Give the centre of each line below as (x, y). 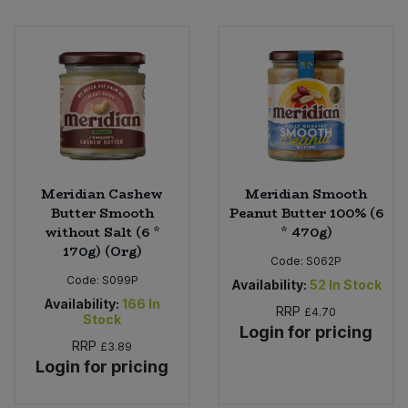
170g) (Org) (102, 251)
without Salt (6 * (102, 232)
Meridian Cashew (102, 194)
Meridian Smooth (306, 194)
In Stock (355, 284)
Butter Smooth (102, 213)
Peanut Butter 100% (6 (306, 213)
